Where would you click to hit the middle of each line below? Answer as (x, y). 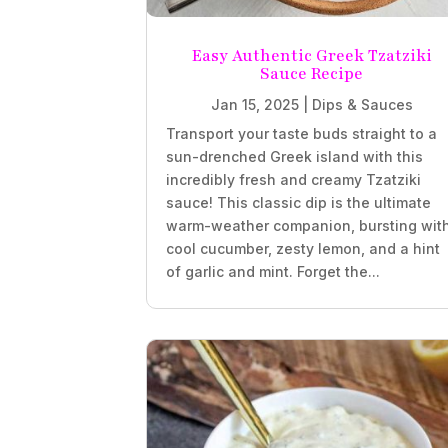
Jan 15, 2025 (254, 104)
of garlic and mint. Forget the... (273, 271)
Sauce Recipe (311, 73)
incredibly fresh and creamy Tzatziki (294, 179)
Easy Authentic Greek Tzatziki (311, 55)
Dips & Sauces (362, 104)
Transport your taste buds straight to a (302, 133)
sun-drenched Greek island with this (295, 156)
